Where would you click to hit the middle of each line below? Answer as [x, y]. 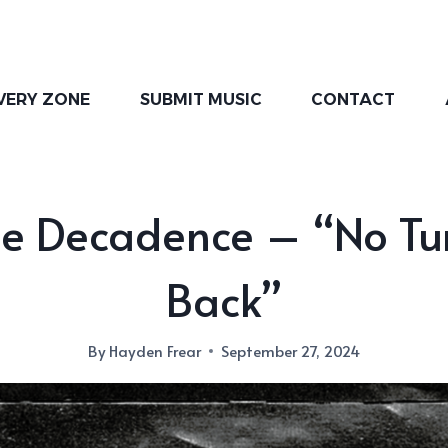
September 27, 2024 [291, 350]
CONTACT [353, 99]
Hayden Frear [155, 350]
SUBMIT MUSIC [200, 99]
